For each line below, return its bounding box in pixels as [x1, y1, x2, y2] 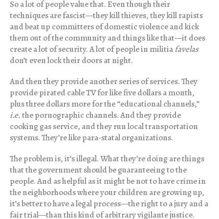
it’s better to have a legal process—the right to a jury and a [10, 198, 208, 210]
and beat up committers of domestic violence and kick [10, 21, 199, 33]
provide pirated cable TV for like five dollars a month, [10, 87, 195, 99]
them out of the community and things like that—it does [10, 32, 205, 44]
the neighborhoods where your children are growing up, [10, 187, 204, 198]
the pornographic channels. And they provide [21, 109, 181, 121]
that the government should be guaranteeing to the [10, 164, 187, 176]
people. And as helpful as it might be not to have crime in [10, 175, 206, 187]
